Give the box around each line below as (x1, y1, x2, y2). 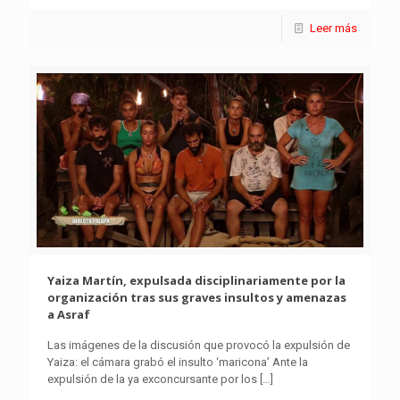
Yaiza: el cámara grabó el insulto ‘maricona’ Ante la (47, 355, 308, 370)
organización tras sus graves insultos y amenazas (47, 289, 346, 306)
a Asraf (47, 306, 93, 323)
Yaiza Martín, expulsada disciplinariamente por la (47, 272, 346, 289)
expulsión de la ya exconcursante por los (47, 372, 257, 387)
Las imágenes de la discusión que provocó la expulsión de (47, 338, 350, 353)
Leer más (310, 21, 357, 36)
